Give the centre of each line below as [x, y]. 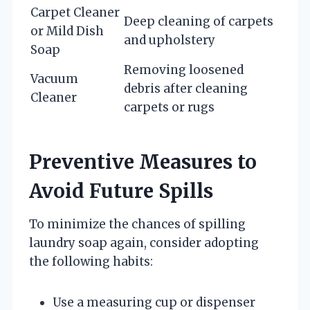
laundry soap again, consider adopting [144, 243]
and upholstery [170, 40]
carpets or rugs [169, 107]
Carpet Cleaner [75, 12]
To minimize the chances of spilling [137, 224]
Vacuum [54, 79]
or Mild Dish [67, 31]
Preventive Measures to [143, 162]
